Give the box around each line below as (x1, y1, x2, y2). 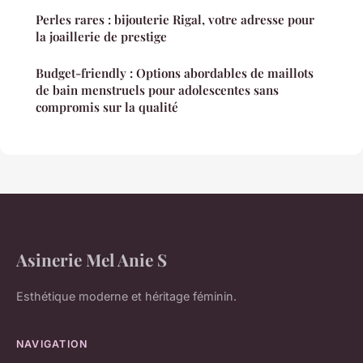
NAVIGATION (16, 338, 88, 351)
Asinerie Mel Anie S (16, 248, 167, 271)
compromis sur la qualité (36, 99, 178, 116)
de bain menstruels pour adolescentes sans (36, 82, 279, 99)
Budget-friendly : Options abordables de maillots (36, 65, 314, 82)
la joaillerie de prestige (36, 28, 167, 45)
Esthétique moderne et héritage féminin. (16, 289, 237, 304)
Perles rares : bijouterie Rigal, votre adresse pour (36, 11, 314, 28)
